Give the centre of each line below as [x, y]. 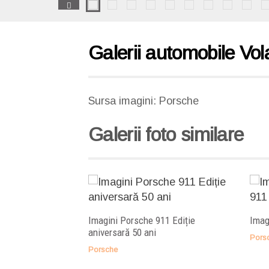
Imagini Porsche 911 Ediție [142, 220]
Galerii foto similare [166, 134]
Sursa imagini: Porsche [144, 101]
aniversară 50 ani [122, 232]
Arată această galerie [162, 190]
